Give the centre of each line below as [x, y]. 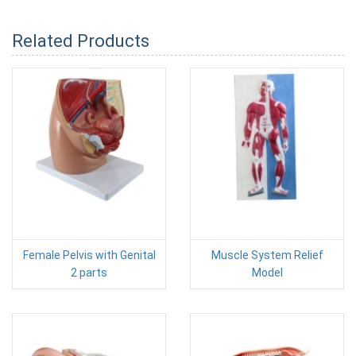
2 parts [89, 273]
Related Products [81, 41]
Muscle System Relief [267, 255]
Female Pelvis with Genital [89, 255]
